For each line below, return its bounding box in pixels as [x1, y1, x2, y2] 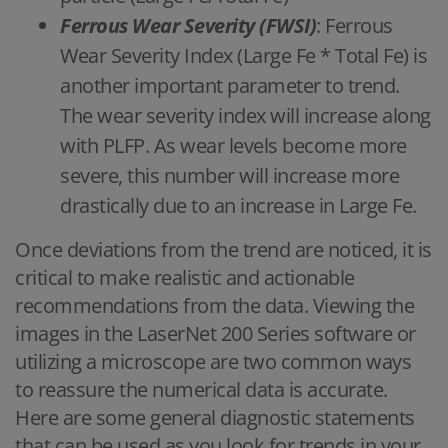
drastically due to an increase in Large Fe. [60, 191, 417, 219]
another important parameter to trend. [60, 71, 400, 99]
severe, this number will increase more [60, 161, 399, 189]
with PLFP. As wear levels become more [60, 131, 407, 159]
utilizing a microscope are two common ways [15, 347, 411, 375]
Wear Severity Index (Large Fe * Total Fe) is [60, 41, 427, 69]
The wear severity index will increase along [60, 101, 431, 129]
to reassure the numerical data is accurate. [15, 375, 388, 403]
